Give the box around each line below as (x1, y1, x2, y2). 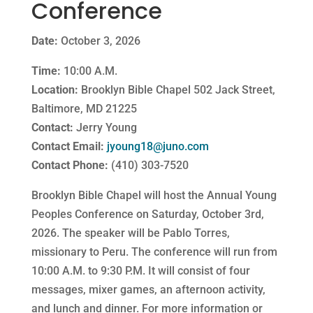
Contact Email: (31, 139, 104, 153)
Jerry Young (73, 120, 137, 134)
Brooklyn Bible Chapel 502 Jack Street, (78, 82, 275, 96)
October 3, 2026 (57, 34, 140, 48)
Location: (31, 82, 78, 96)
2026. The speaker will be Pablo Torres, (31, 226, 230, 240)
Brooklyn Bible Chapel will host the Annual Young (31, 188, 277, 202)
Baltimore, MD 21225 (31, 101, 137, 115)
